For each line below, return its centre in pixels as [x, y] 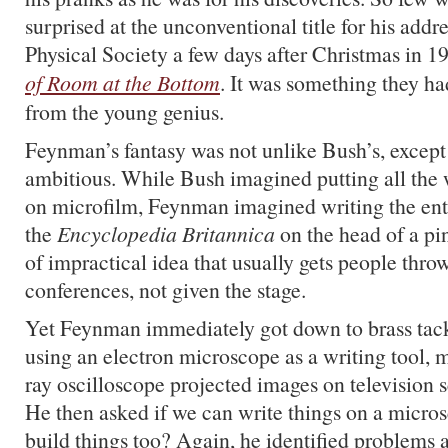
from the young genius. [124, 111]
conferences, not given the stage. [165, 289]
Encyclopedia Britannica [166, 233]
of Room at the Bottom [122, 82]
